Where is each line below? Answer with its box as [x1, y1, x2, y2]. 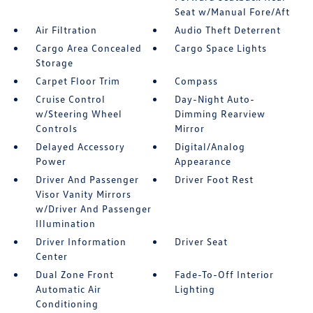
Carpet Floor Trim [35, 75, 120, 87]
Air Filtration [35, 24, 97, 36]
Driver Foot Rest [175, 173, 254, 185]
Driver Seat [175, 235, 228, 247]
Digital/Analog [175, 140, 246, 152]
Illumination [35, 217, 96, 229]
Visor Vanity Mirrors [35, 188, 131, 200]
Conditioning [35, 298, 99, 310]
